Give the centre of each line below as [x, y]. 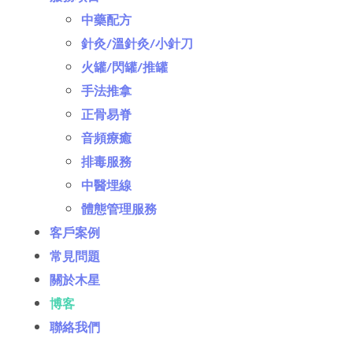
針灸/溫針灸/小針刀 [137, 45]
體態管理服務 [119, 210]
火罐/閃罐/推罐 [124, 68]
